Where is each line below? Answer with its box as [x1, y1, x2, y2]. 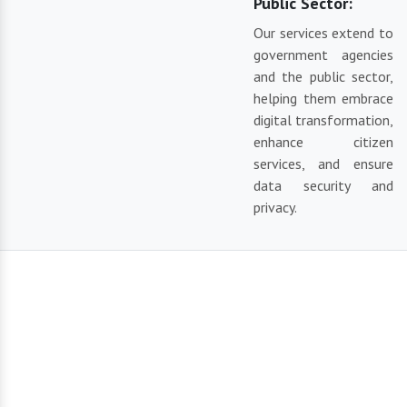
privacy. [253, 198, 297, 217]
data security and [253, 176, 393, 195]
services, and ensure [253, 154, 393, 174]
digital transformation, [253, 111, 393, 130]
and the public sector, [253, 67, 393, 86]
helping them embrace [253, 89, 393, 108]
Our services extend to [253, 24, 393, 43]
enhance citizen [253, 133, 393, 152]
